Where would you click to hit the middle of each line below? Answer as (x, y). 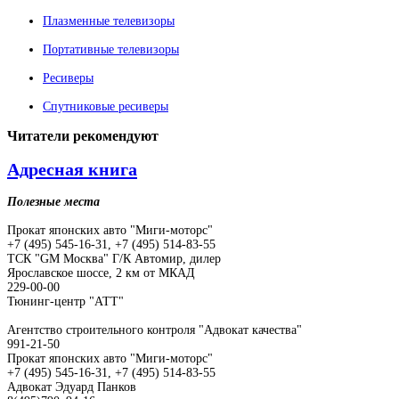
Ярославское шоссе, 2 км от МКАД (101, 273)
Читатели (38, 135)
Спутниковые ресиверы (106, 106)
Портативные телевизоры (111, 49)
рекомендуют (114, 135)
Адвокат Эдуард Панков (72, 387)
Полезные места (53, 201)
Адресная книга (72, 169)
